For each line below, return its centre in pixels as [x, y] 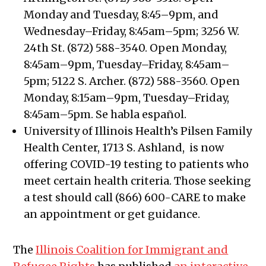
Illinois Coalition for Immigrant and [132, 250]
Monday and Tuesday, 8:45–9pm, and [121, 15]
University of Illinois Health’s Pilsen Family [138, 131]
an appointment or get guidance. [113, 214]
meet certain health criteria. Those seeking [138, 181]
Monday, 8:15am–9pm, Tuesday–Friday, [127, 98]
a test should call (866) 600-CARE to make [135, 198]
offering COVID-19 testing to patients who [137, 164]
